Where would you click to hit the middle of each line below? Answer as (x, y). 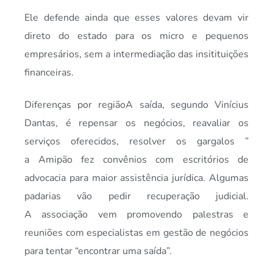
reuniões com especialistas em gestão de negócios (136, 232)
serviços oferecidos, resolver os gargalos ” (136, 141)
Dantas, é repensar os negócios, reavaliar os (136, 123)
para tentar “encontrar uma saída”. (98, 251)
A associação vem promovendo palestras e (136, 214)
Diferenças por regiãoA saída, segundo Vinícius (136, 105)
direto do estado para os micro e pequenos (136, 36)
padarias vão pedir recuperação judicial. (136, 196)
